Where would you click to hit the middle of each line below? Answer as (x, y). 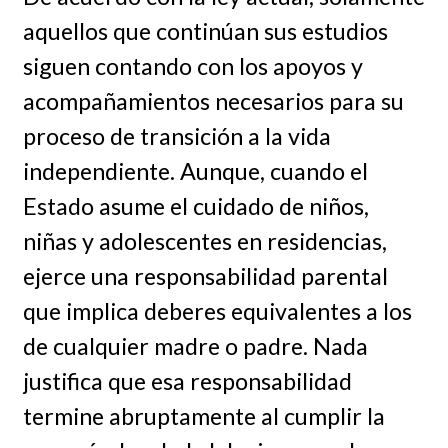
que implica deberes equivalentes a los (217, 311)
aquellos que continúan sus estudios (205, 31)
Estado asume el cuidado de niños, (195, 206)
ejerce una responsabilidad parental (205, 276)
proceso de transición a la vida (176, 136)
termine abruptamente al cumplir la (203, 416)
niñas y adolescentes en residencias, (204, 241)
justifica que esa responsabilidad (187, 381)
